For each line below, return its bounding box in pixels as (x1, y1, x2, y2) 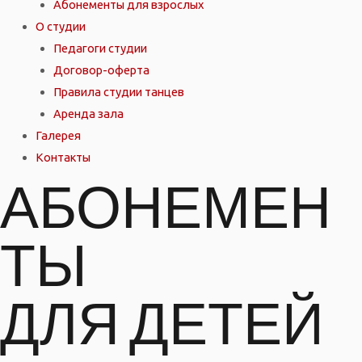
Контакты (35, 149, 90, 164)
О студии (35, 19, 86, 33)
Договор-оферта (53, 62, 149, 77)
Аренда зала (53, 106, 124, 120)
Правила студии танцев (53, 84, 184, 99)
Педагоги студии (53, 40, 147, 55)
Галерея (35, 128, 81, 142)
